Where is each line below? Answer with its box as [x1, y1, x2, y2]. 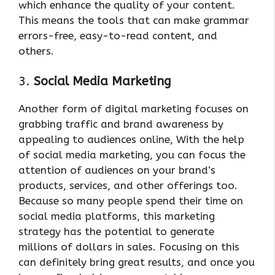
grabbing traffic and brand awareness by [18, 118, 223, 131]
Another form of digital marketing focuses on [18, 103, 249, 115]
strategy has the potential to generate [18, 225, 214, 238]
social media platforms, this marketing [18, 210, 215, 223]
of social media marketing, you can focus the [18, 149, 246, 161]
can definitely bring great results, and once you [18, 256, 255, 269]
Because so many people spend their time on [18, 195, 243, 207]
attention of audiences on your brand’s [18, 164, 215, 177]
